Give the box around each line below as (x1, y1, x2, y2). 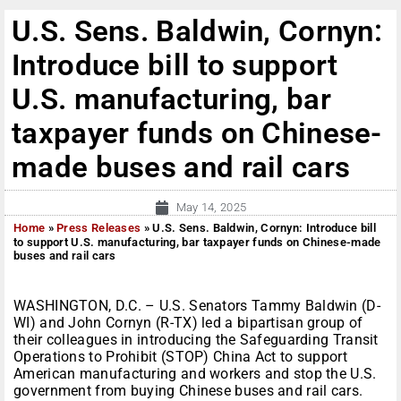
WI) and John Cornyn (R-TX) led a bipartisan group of (13, 314, 363, 332)
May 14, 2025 (175, 200, 247, 215)
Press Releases (56, 221, 141, 235)
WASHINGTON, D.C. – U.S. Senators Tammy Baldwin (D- (13, 297, 380, 315)
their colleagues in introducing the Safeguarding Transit (13, 331, 379, 349)
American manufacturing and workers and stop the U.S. (13, 365, 377, 383)
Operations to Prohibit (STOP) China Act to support (13, 348, 347, 366)
